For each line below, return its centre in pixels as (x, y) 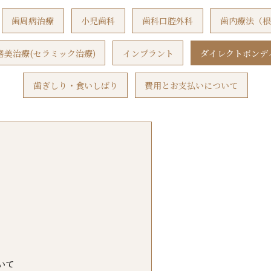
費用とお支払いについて (191, 85)
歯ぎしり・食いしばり (75, 85)
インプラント (148, 53)
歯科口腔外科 (167, 21)
